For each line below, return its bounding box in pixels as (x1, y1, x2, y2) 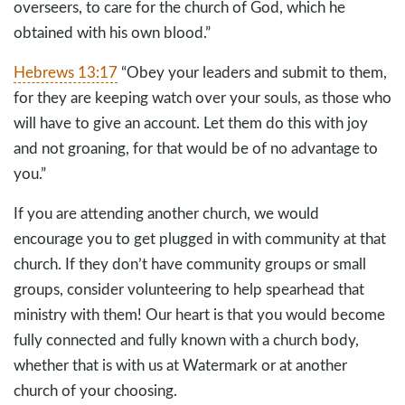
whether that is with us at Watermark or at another (14, 353, 347, 375)
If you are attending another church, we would (14, 202, 319, 223)
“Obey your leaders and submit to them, (118, 61, 387, 82)
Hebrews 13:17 (14, 61, 118, 82)
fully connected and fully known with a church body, (14, 328, 359, 350)
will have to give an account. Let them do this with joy (14, 111, 368, 133)
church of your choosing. (14, 379, 177, 400)
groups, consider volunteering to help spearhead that (14, 278, 364, 299)
